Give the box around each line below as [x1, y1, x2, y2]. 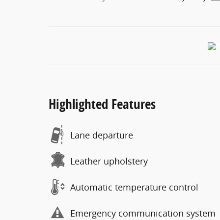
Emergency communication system [70, 207, 216, 219]
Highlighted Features [49, 95, 156, 113]
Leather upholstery [70, 155, 148, 167]
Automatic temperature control [70, 181, 198, 193]
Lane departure [70, 129, 133, 141]
